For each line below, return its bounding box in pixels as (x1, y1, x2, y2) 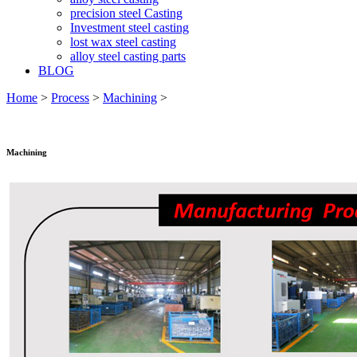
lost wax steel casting (70, 35, 176, 49)
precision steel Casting (70, 6, 182, 20)
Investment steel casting (70, 21, 189, 34)
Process (51, 91, 89, 104)
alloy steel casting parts (70, 49, 186, 63)
